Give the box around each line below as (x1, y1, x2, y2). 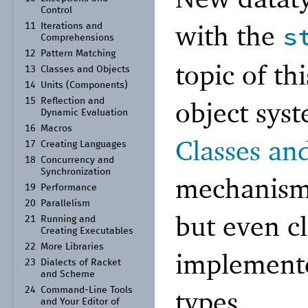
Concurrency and (41, 155, 115, 165)
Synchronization (41, 166, 111, 177)
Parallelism (41, 198, 91, 208)
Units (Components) (41, 80, 129, 90)
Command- (41, 285, 89, 295)
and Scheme (41, 269, 96, 279)
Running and (41, 214, 96, 224)
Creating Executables (41, 225, 134, 236)
